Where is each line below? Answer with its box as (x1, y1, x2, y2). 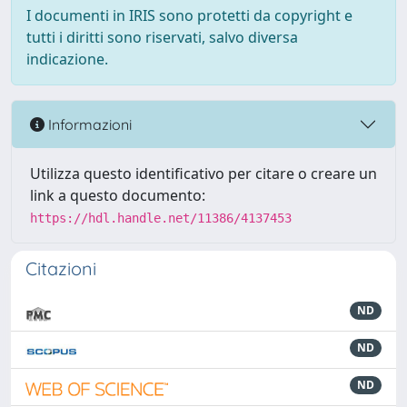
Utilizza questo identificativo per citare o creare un (30, 164, 377, 184)
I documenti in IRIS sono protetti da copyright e (26, 5, 352, 25)
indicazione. (26, 49, 108, 69)
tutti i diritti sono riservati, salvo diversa (26, 27, 298, 47)
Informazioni (45, 114, 132, 134)
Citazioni (25, 257, 96, 280)
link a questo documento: (30, 185, 205, 205)
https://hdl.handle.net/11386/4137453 (30, 211, 292, 225)
